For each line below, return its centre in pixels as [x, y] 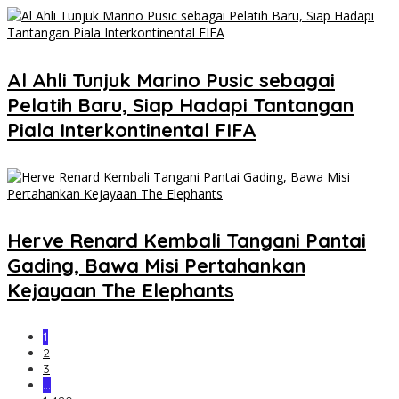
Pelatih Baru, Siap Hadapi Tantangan [180, 105]
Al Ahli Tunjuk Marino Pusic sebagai [171, 80]
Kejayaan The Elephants [121, 291]
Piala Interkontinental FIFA [132, 130]
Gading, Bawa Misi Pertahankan [156, 266]
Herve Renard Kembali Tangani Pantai [187, 241]
